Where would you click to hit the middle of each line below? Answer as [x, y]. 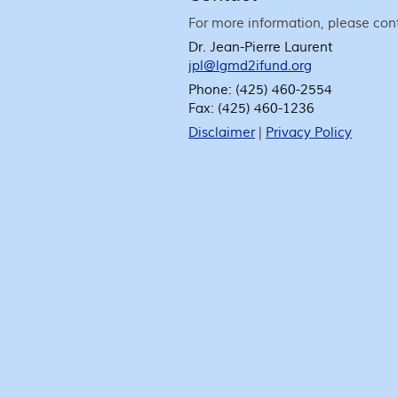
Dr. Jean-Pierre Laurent [260, 48]
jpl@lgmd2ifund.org [250, 66]
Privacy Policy [309, 133]
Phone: [212, 90]
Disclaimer [222, 133]
